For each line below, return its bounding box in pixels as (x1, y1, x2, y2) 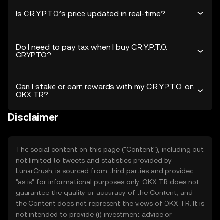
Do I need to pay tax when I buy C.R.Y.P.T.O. (16, 42, 167, 52)
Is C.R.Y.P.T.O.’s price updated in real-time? (16, 8, 165, 18)
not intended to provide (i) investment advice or (16, 210, 172, 218)
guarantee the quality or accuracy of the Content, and (16, 189, 192, 196)
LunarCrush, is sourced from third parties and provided (16, 167, 194, 175)
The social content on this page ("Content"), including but (16, 145, 204, 153)
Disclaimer (8, 111, 58, 123)
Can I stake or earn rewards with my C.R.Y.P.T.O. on (16, 82, 194, 91)
